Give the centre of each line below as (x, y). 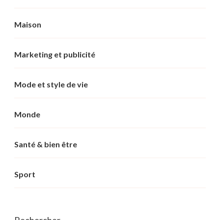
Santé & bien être (46, 144)
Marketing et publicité (55, 55)
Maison (28, 25)
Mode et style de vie (51, 84)
